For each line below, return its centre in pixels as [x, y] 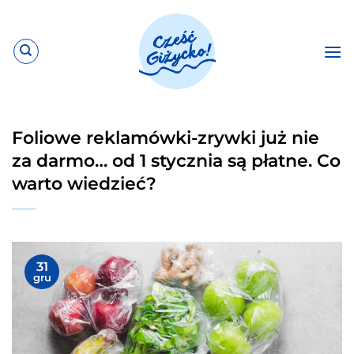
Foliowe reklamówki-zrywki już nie [166, 137]
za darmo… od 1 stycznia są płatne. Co [176, 160]
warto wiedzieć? [84, 183]
